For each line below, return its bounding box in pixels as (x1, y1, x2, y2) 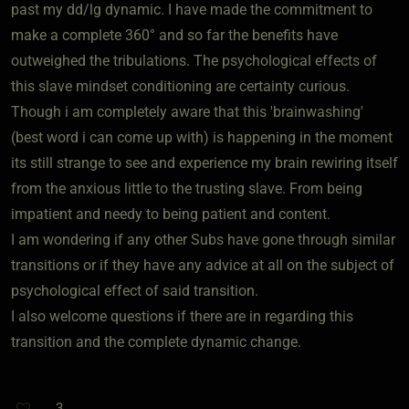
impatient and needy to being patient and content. (11, 204, 330, 223)
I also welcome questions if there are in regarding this (11, 307, 353, 325)
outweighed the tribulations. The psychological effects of (11, 51, 377, 69)
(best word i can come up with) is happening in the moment (11, 128, 393, 146)
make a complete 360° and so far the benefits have (11, 26, 338, 44)
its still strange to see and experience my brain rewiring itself (11, 153, 398, 172)
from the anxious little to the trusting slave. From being (11, 179, 362, 197)
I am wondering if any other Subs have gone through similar (11, 230, 395, 248)
